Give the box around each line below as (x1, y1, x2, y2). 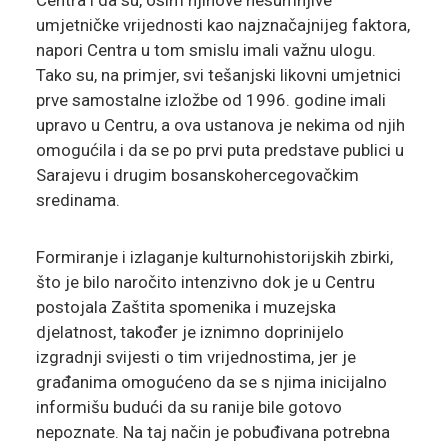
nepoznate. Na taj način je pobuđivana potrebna (35, 422, 390, 443)
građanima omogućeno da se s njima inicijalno (35, 372, 387, 393)
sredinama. (35, 190, 120, 211)
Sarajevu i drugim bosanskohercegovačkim (35, 165, 359, 186)
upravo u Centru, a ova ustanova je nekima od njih (35, 115, 405, 136)
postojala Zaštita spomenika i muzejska (35, 297, 336, 318)
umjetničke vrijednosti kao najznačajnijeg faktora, (35, 15, 410, 36)
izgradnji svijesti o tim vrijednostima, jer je (35, 347, 356, 368)
